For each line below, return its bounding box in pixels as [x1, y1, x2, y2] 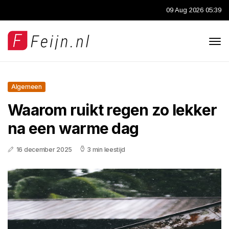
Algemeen [11, 83, 42, 90]
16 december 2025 [16, 146, 72, 153]
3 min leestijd [87, 146, 126, 153]
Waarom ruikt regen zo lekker [8, 101, 217, 119]
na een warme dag [8, 119, 139, 138]
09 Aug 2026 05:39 [166, 6, 221, 14]
